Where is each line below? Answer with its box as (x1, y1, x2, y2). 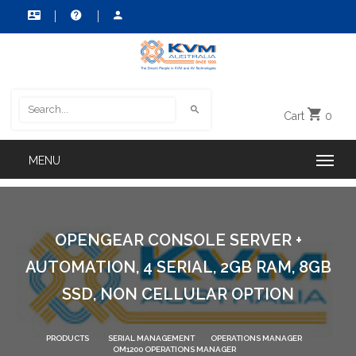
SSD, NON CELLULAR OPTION (62, 284, 294, 304)
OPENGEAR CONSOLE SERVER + (54, 230, 302, 250)
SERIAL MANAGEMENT (108, 333, 195, 342)
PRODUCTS (46, 333, 89, 342)
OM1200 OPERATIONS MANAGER (112, 344, 236, 354)
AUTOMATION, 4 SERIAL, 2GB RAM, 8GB (25, 257, 331, 277)
